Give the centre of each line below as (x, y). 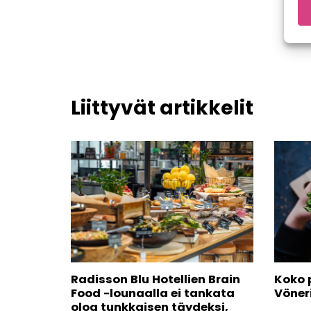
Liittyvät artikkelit (162, 108)
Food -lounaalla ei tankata (153, 293)
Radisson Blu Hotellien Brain (155, 279)
